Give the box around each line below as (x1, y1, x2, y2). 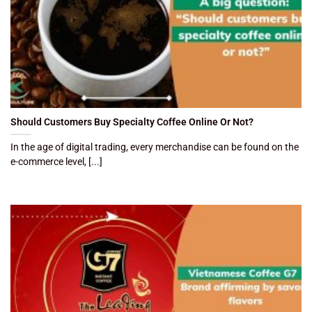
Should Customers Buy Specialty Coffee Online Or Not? (10, 116, 253, 128)
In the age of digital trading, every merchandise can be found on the (10, 141, 299, 153)
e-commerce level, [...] (10, 156, 102, 168)
